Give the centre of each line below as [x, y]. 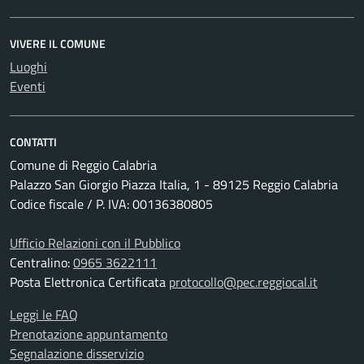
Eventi [28, 86]
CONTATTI [33, 142]
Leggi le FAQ [44, 314]
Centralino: [41, 262]
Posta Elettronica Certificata [89, 282]
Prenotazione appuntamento [89, 334]
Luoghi [28, 67]
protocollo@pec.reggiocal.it [243, 282]
